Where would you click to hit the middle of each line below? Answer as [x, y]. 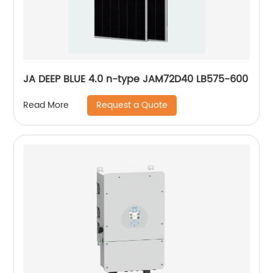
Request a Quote [132, 105]
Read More [46, 105]
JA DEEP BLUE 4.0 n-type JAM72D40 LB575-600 [177, 79]
